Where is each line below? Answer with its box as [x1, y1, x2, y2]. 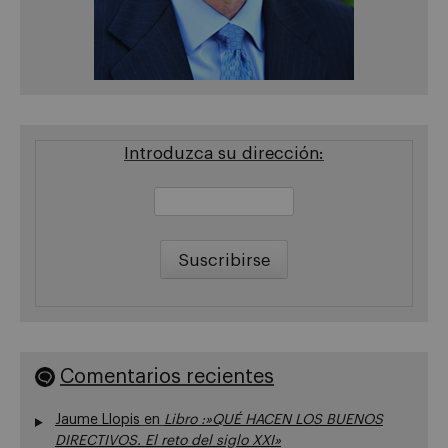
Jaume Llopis [55, 412, 140, 427]
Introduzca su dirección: [124, 144, 324, 162]
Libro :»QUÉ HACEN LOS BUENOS [164, 412, 383, 427]
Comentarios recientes [60, 366, 274, 387]
